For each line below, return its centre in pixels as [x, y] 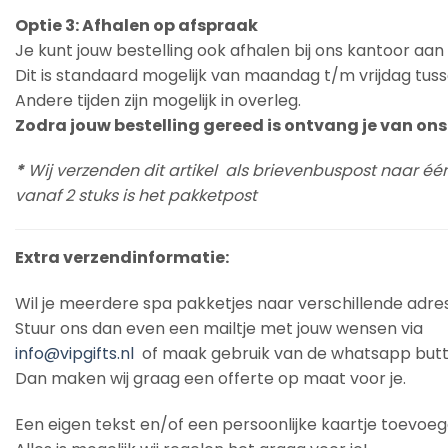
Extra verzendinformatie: [122, 258]
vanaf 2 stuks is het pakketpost [136, 196]
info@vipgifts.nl [76, 354]
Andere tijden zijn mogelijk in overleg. [158, 100]
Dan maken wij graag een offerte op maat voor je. [210, 379]
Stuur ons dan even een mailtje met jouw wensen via [219, 329]
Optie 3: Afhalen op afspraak [136, 25]
